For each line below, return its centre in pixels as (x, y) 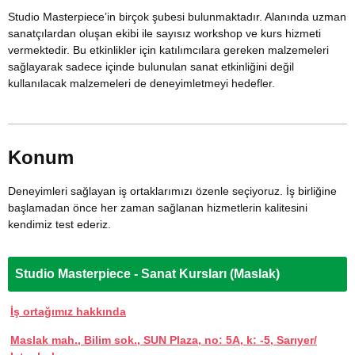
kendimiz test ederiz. (59, 225)
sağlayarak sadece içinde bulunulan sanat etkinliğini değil (151, 67)
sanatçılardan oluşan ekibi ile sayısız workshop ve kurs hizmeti (164, 34)
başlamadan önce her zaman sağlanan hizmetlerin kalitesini (158, 208)
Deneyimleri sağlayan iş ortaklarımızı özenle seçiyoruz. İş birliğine (172, 191)
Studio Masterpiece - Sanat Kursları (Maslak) (147, 274)
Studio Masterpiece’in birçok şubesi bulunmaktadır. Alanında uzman (177, 17)
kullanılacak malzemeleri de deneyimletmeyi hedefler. (141, 84)
